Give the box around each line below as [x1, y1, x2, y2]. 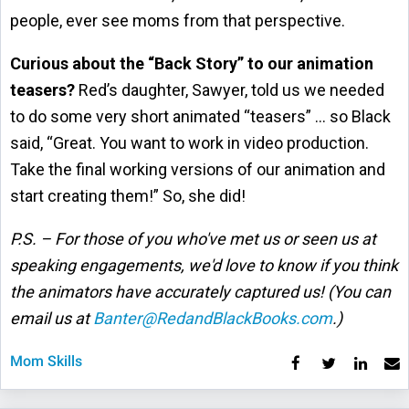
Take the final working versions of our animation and [10, 160, 385, 180]
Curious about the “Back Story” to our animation [10, 54, 373, 74]
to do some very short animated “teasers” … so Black [10, 107, 391, 127]
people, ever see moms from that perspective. [10, 11, 345, 31]
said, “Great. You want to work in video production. [10, 133, 369, 153]
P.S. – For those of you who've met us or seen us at [10, 229, 376, 249]
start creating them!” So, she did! [10, 186, 246, 206]
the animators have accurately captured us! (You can [10, 282, 391, 302]
